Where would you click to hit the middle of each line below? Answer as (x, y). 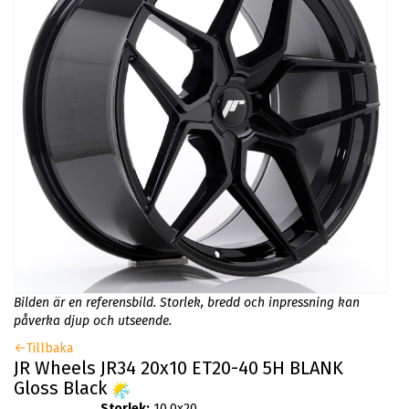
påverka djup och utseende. (93, 320)
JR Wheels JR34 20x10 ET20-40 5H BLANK (178, 367)
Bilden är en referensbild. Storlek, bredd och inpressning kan (187, 302)
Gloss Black (63, 388)
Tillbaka (50, 348)
